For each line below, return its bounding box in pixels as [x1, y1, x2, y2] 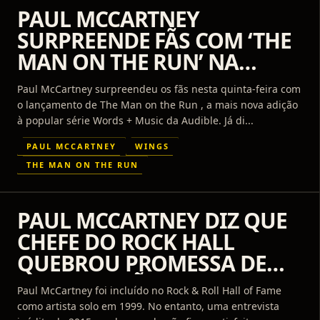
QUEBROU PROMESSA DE [17, 249, 267, 279]
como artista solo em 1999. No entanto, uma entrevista [17, 299, 279, 314]
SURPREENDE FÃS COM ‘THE [17, 26, 291, 56]
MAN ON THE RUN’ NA [17, 47, 239, 77]
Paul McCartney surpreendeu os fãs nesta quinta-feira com [17, 82, 301, 96]
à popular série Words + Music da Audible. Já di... [17, 114, 254, 128]
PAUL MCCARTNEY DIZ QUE [17, 206, 287, 236]
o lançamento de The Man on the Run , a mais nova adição [17, 98, 298, 112]
